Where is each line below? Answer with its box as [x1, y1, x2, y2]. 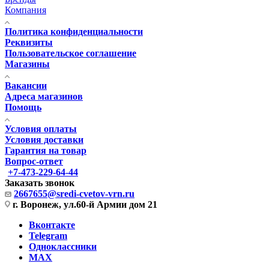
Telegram [29, 230, 67, 241]
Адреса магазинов [5, 91, 83, 101]
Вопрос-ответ [5, 156, 63, 166]
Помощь [5, 101, 41, 112]
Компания [5, 4, 46, 15]
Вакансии [5, 80, 47, 91]
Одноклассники [29, 241, 97, 252]
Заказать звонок [5, 177, 74, 188]
